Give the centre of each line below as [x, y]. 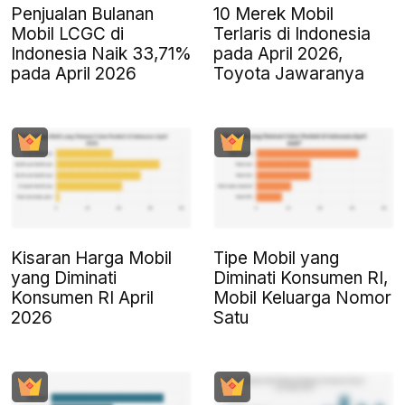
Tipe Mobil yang [276, 259]
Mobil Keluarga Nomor [302, 298]
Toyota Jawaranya [289, 74]
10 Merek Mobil [273, 14]
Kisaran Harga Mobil [91, 259]
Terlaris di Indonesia [292, 34]
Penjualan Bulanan [82, 14]
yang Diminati [64, 278]
